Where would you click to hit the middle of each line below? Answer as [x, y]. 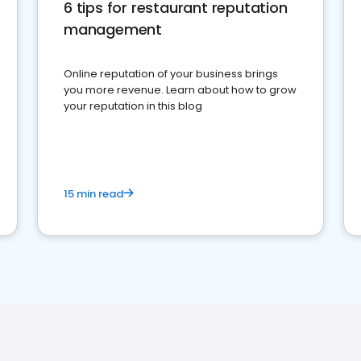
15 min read [93, 194]
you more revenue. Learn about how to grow [180, 90]
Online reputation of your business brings [171, 74]
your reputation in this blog [133, 106]
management [113, 29]
